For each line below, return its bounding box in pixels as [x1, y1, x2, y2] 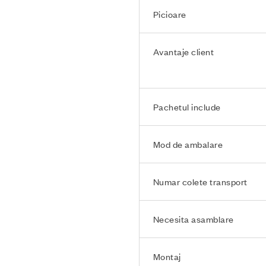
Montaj [153, 251, 181, 262]
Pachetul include [153, 101, 221, 112]
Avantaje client [153, 46, 214, 57]
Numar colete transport [153, 176, 248, 187]
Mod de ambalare [153, 138, 223, 150]
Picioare [153, 8, 186, 20]
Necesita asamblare [153, 213, 234, 224]
